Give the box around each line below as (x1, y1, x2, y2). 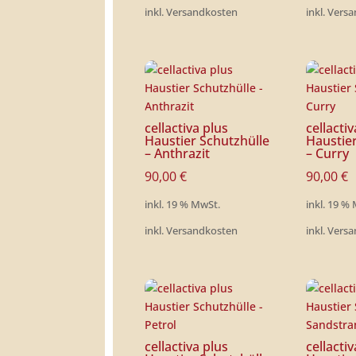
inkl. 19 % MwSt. (145, 198, 220, 212)
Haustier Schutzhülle (145, 132, 269, 150)
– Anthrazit (145, 145, 210, 163)
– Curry (306, 145, 350, 163)
